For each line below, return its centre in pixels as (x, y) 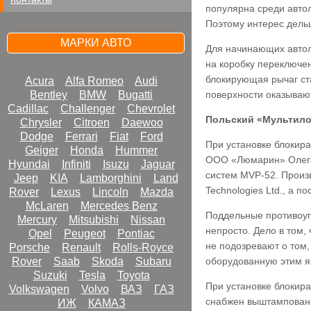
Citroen (91, 123)
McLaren (47, 206)
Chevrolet (151, 109)
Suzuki (50, 275)
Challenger (88, 109)
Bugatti (135, 95)
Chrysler (41, 123)
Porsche (30, 247)
